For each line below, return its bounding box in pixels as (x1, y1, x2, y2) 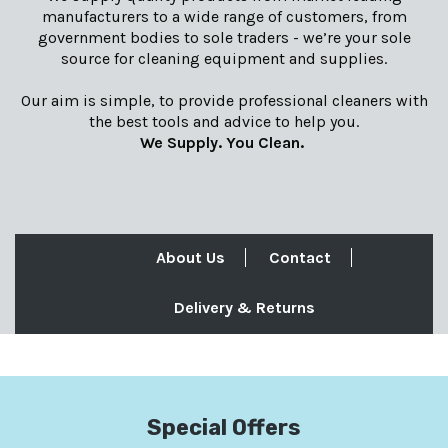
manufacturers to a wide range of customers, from (41, 6, 407, 26)
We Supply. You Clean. (140, 132, 308, 152)
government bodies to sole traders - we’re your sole (37, 27, 411, 47)
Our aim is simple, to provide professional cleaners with (20, 90, 428, 110)
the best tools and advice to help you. (89, 111, 359, 131)
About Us (156, 247, 225, 267)
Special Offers (147, 413, 301, 441)
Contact (269, 247, 331, 267)
